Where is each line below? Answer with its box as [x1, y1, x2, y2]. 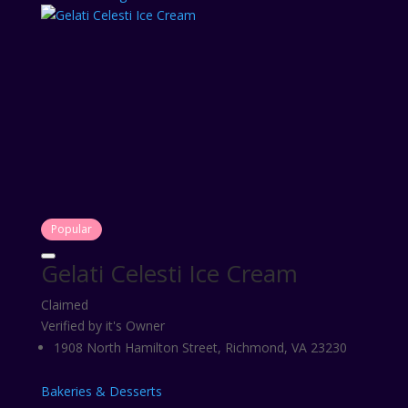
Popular [50, 221, 92, 237]
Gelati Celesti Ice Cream [40, 257, 298, 290]
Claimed [40, 296, 88, 313]
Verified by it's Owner [40, 317, 165, 334]
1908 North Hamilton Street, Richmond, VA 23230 [53, 339, 347, 356]
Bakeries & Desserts [40, 382, 162, 400]
